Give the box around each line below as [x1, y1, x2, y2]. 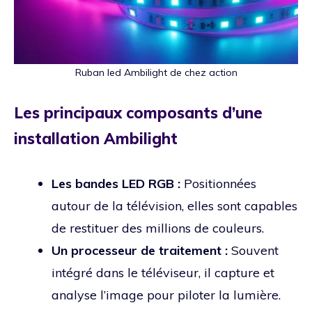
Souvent [228, 242, 279, 259]
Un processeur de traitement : [52, 242, 228, 259]
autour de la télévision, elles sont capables [52, 198, 297, 214]
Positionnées [180, 175, 256, 192]
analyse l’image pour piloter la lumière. [52, 287, 281, 304]
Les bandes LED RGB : [52, 175, 180, 192]
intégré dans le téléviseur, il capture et [52, 265, 274, 281]
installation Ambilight [14, 129, 178, 149]
